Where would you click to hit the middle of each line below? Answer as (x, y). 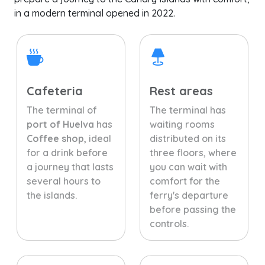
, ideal (98, 138)
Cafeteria (55, 91)
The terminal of (62, 110)
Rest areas (181, 91)
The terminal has (188, 110)
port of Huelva (60, 124)
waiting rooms (182, 124)
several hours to (64, 181)
